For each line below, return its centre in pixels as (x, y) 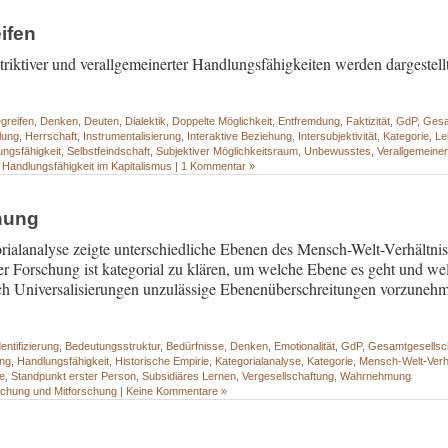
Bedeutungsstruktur (113, 346)
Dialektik (146, 121)
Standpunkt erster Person (74, 376)
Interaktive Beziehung (240, 136)
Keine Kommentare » (177, 391)
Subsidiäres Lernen (189, 376)
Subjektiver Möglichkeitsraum (227, 151)
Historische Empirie (162, 361)
